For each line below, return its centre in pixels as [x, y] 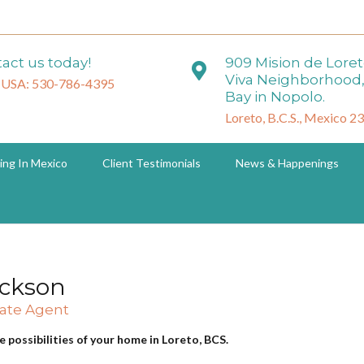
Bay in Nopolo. [275, 97]
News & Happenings [287, 163]
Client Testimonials [152, 163]
